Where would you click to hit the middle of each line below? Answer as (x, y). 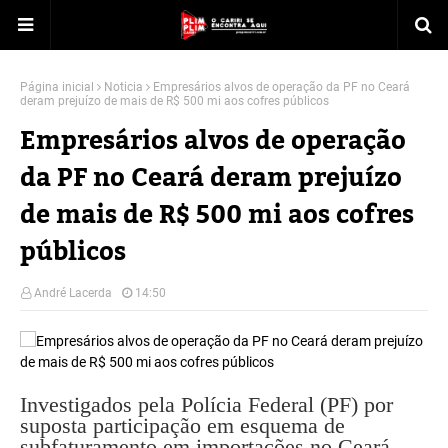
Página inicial (57, 87)
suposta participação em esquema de (182, 425)
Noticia (123, 87)
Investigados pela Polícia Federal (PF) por (206, 404)
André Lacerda (73, 293)
